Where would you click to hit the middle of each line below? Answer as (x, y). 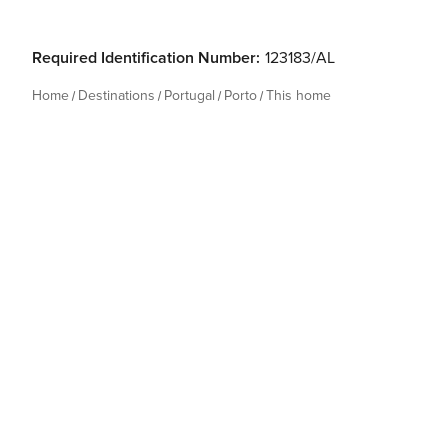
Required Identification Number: (146, 58)
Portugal (189, 95)
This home (298, 95)
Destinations (116, 95)
